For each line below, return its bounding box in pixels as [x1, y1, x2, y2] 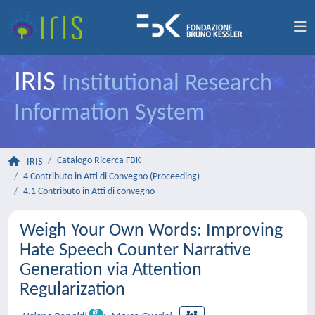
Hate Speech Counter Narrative [20, 241, 251, 260]
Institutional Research [62, 72, 272, 96]
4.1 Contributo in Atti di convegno [23, 186, 155, 197]
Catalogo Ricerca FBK [57, 155, 141, 166]
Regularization [20, 281, 125, 300]
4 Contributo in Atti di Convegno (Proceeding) [23, 172, 200, 182]
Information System [14, 101, 205, 126]
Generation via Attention [20, 261, 202, 280]
